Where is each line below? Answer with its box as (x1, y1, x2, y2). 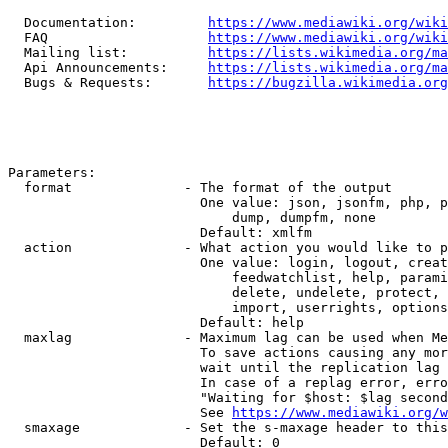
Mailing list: (8, 45, 208, 60)
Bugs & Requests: (8, 75, 208, 90)
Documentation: (8, 15, 208, 30)
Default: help (8, 315, 304, 330)
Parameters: (8, 165, 96, 180)
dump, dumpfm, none (8, 210, 376, 225)
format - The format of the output (8, 180, 392, 195)
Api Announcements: (8, 60, 208, 75)
